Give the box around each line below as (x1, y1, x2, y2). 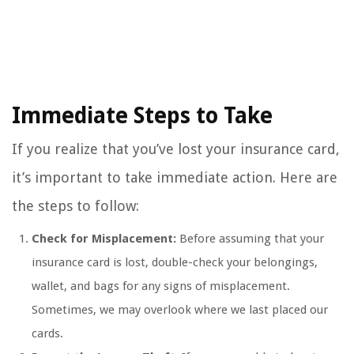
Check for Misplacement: (32, 232, 176, 247)
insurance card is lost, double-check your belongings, (32, 255, 318, 270)
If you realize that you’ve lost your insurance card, (12, 141, 340, 158)
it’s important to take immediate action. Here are (12, 169, 337, 186)
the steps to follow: (12, 198, 139, 215)
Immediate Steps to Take (12, 103, 273, 130)
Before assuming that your (176, 232, 324, 247)
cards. (32, 326, 63, 341)
